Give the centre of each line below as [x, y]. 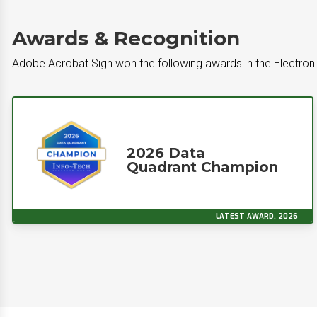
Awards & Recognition [126, 38]
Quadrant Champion [202, 167]
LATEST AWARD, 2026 [257, 216]
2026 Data [166, 153]
